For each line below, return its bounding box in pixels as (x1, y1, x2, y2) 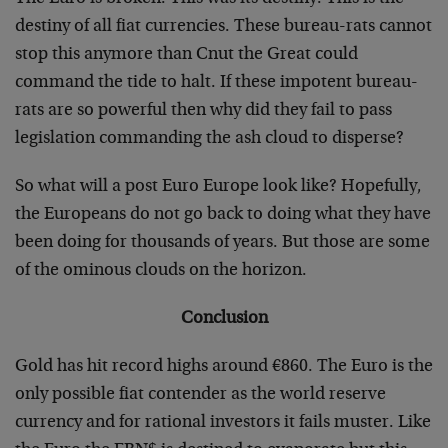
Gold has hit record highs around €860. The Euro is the (15, 358, 433, 376)
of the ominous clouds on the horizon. (15, 262, 307, 280)
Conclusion (180, 310, 268, 328)
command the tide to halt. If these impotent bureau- (15, 74, 418, 92)
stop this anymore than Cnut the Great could (15, 46, 358, 64)
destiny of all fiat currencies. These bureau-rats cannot (15, 18, 432, 36)
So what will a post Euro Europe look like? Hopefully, (15, 178, 422, 196)
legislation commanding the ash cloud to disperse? (15, 130, 404, 148)
